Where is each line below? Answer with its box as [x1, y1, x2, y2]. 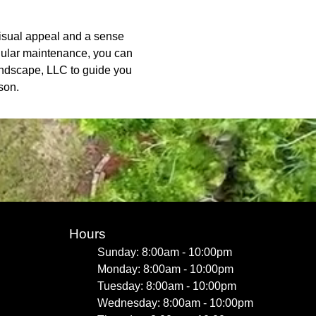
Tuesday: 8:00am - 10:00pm [97, 280, 236, 292]
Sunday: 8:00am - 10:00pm [97, 246, 232, 258]
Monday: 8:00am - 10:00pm [97, 263, 233, 275]
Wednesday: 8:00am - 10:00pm [97, 297, 253, 309]
